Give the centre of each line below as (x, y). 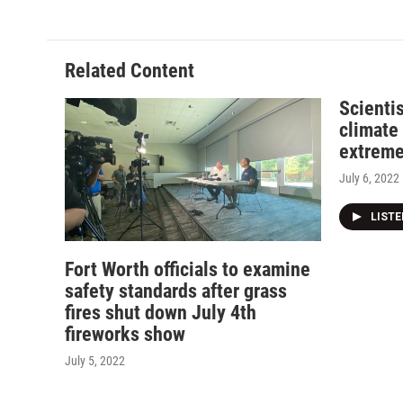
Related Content (130, 71)
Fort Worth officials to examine (188, 269)
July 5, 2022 (95, 360)
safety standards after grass (176, 291)
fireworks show (125, 334)
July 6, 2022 (369, 178)
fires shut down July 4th (161, 312)
